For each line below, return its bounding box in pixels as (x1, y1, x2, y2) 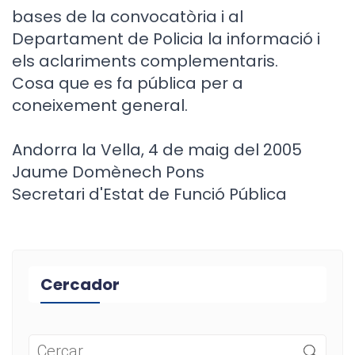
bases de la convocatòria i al (12, 6, 243, 28)
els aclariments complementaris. (12, 50, 278, 72)
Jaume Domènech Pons (12, 161, 204, 183)
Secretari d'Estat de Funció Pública (12, 183, 287, 205)
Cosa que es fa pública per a (12, 72, 243, 94)
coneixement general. (12, 94, 188, 116)
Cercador (40, 273, 120, 296)
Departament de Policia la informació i (12, 28, 320, 50)
